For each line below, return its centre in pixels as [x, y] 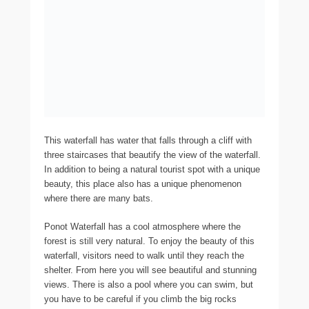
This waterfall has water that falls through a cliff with [148, 140]
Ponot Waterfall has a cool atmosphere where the [142, 226]
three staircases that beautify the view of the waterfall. [152, 154]
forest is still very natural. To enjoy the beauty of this [149, 241]
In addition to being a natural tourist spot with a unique [152, 169]
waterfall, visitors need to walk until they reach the [144, 255]
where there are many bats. [99, 198]
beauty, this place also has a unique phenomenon [143, 183]
